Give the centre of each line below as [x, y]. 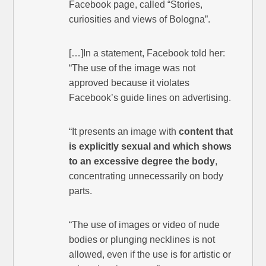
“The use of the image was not [132, 68]
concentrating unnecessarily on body [146, 176]
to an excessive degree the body [142, 161]
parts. [81, 191]
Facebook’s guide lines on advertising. [150, 98]
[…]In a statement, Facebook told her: [147, 53]
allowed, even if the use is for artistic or [150, 255]
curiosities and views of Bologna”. [140, 20]
